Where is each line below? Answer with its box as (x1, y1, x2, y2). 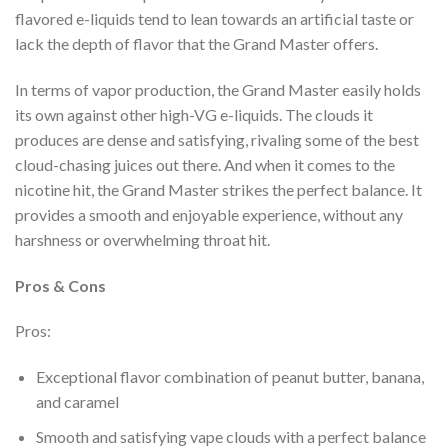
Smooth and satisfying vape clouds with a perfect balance (35, 426, 426, 446)
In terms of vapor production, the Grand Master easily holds (15, 79, 421, 99)
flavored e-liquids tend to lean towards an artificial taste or (15, 9, 414, 28)
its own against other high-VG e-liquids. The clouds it (15, 104, 373, 124)
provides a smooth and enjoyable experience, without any (15, 204, 403, 224)
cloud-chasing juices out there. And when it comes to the (15, 154, 395, 174)
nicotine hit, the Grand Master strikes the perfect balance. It (15, 179, 422, 199)
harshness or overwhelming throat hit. (15, 229, 270, 249)
